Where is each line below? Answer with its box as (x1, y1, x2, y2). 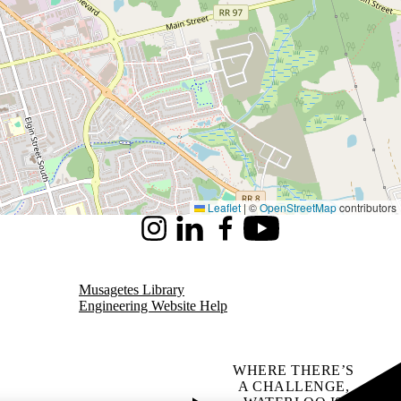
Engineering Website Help (79, 298, 227, 313)
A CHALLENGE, (238, 379, 349, 394)
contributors (337, 200, 397, 215)
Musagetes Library (79, 282, 184, 297)
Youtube (243, 227, 291, 243)
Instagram (136, 227, 192, 243)
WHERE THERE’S (233, 363, 354, 378)
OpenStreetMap (260, 200, 337, 215)
